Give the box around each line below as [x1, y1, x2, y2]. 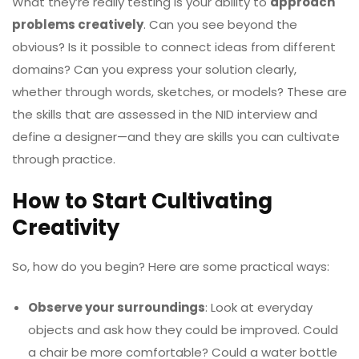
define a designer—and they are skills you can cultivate [12, 127, 340, 145]
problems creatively [12, 15, 143, 33]
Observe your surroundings [28, 298, 205, 316]
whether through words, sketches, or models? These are [12, 83, 347, 100]
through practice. [12, 150, 115, 167]
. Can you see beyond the [143, 15, 297, 33]
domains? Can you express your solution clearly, [12, 60, 296, 78]
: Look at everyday [205, 298, 313, 316]
